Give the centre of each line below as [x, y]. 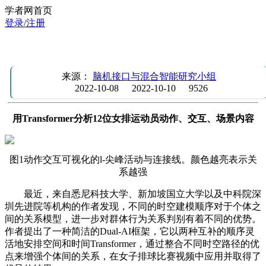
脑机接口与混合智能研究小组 [154, 76]
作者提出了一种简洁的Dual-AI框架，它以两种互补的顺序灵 [130, 231]
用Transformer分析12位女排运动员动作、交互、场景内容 [133, 118]
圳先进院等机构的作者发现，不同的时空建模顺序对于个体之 [133, 206]
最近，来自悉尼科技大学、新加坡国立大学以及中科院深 [142, 194]
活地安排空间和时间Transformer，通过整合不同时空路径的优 [132, 244]
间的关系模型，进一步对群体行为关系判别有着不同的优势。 [133, 219]
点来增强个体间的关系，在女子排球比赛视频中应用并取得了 [133, 256]
